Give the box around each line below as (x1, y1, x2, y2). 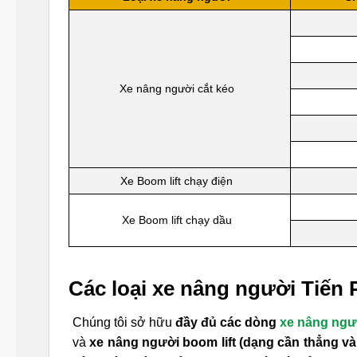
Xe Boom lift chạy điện (120, 174, 233, 187)
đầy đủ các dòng (175, 316, 280, 330)
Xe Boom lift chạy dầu (121, 213, 232, 226)
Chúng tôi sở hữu (73, 316, 176, 330)
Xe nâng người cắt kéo (119, 81, 234, 95)
